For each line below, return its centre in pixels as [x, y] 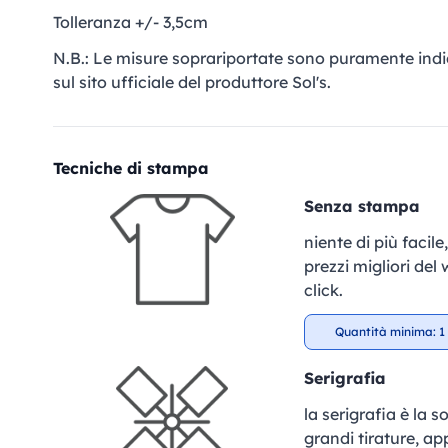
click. [323, 290]
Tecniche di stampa [131, 168]
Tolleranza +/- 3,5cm [130, 22]
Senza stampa [361, 206]
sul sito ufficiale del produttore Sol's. [192, 82]
